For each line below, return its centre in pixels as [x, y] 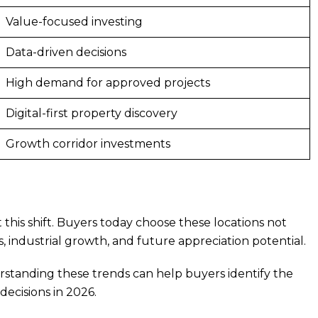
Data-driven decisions [66, 52]
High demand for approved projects [108, 82]
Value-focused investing [74, 21]
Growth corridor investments [88, 143]
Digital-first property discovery [92, 113]
